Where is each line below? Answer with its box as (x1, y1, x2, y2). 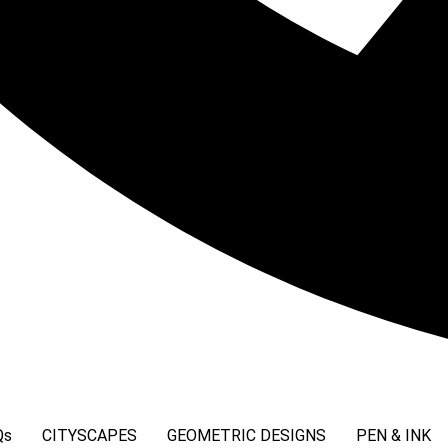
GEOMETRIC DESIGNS (166, 426, 326, 445)
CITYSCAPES (41, 426, 137, 445)
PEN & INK (355, 426, 431, 445)
